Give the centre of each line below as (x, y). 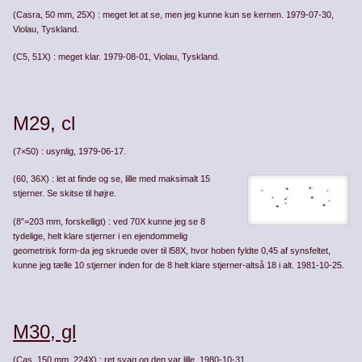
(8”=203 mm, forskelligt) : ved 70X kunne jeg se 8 (109, 221)
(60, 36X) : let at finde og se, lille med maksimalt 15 (112, 179)
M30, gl (45, 331)
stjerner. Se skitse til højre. (65, 194)
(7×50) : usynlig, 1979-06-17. (70, 152)
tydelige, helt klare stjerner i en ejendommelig (101, 236)
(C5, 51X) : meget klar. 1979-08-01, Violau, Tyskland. (117, 56)
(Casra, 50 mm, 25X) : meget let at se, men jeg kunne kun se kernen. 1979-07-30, (174, 14)
